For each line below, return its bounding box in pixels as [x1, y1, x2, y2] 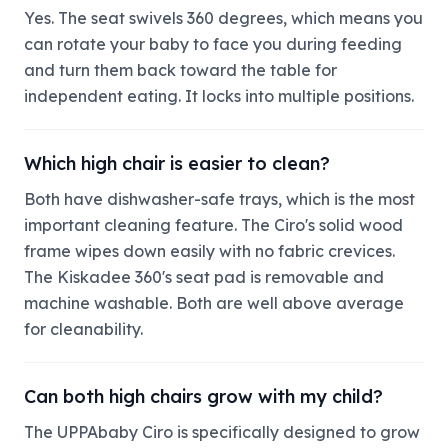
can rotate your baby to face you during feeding [24, 33, 402, 54]
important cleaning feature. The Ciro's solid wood [24, 214, 403, 235]
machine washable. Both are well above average [24, 292, 404, 313]
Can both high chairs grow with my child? [24, 384, 383, 408]
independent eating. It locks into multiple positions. [24, 85, 414, 106]
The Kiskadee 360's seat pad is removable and [24, 266, 384, 287]
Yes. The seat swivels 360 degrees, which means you [24, 7, 423, 28]
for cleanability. [24, 318, 143, 339]
